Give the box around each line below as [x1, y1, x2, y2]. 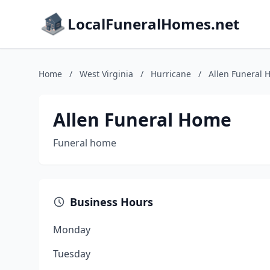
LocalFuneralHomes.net [67, 14, 239, 34]
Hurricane [151, 68, 191, 80]
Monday [53, 223, 90, 236]
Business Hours [70, 195, 153, 209]
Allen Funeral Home [53, 107, 231, 132]
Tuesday [53, 247, 90, 260]
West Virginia [80, 68, 133, 80]
